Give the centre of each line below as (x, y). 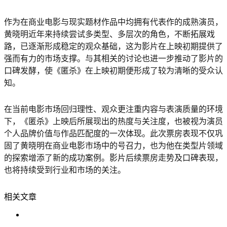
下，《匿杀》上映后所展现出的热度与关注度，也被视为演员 (113, 122)
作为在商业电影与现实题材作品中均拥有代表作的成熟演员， (113, 22)
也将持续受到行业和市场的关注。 (65, 170)
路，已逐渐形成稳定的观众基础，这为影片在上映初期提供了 (113, 46)
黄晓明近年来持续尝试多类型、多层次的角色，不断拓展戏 (109, 34)
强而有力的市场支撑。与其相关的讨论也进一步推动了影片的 (113, 58)
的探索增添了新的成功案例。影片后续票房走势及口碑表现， (113, 158)
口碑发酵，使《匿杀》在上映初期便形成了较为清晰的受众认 (113, 70)
